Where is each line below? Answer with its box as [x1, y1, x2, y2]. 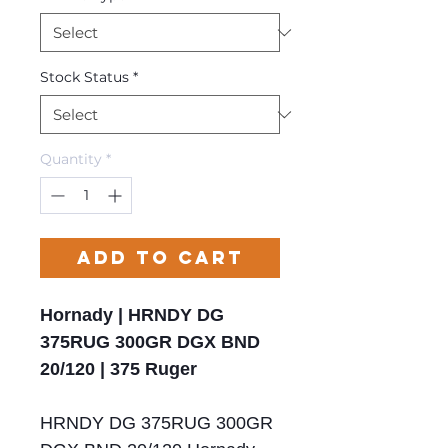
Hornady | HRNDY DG [40, 305, 224, 326]
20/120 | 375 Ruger [40, 359, 197, 380]
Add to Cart [76, 246, 244, 270]
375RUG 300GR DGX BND [40, 332, 260, 353]
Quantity [40, 150, 102, 169]
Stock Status [40, 68, 129, 87]
